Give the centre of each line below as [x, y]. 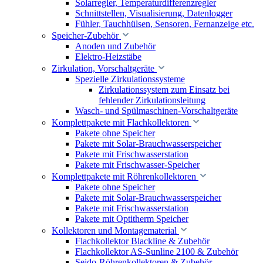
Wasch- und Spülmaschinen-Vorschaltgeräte [156, 111]
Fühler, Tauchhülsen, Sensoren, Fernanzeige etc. [165, 24]
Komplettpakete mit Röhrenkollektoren [124, 176]
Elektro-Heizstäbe [108, 57]
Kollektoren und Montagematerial [114, 230]
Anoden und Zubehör [115, 46]
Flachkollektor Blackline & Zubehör [142, 241]
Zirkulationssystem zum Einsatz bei [164, 90]
